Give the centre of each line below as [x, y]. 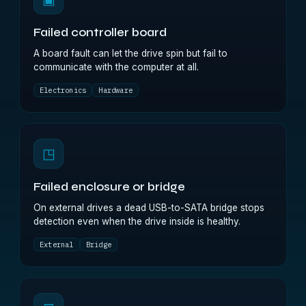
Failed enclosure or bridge [109, 187]
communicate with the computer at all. [116, 67]
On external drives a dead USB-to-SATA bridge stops [149, 208]
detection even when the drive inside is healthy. [137, 221]
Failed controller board [100, 33]
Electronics [63, 90]
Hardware [115, 90]
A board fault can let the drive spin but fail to [130, 53]
